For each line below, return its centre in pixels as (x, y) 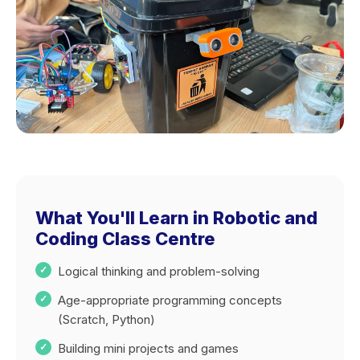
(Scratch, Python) (106, 319)
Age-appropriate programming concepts (170, 300)
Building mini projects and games (148, 348)
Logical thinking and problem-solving (159, 271)
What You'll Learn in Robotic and (176, 218)
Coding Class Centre (125, 239)
